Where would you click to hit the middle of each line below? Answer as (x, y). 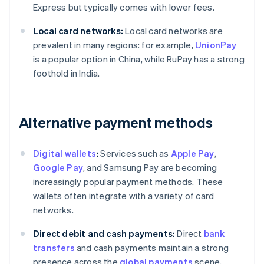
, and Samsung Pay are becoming (150, 168)
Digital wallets (65, 154)
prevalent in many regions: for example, (114, 45)
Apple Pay (192, 154)
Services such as (135, 154)
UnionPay (216, 45)
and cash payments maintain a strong (152, 248)
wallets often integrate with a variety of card (124, 196)
